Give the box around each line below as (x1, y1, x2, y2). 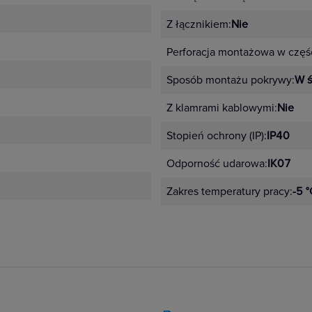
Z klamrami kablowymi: (166, 101, 277, 115)
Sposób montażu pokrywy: (166, 73, 295, 87)
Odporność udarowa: (166, 157, 267, 171)
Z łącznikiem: (166, 17, 231, 31)
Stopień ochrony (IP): (166, 129, 267, 143)
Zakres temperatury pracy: (166, 185, 292, 198)
